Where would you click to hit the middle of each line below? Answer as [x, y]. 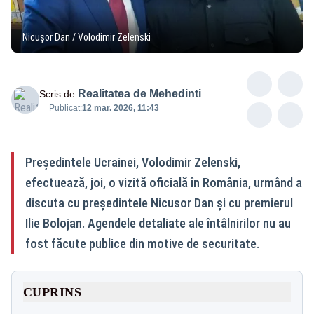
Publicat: [66, 108]
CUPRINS [53, 292]
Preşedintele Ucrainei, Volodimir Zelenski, [133, 162]
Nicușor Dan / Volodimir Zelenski [87, 37]
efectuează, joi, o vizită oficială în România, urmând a [164, 182]
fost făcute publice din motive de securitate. [144, 243]
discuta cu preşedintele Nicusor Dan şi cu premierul [159, 203]
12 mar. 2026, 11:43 [121, 108]
